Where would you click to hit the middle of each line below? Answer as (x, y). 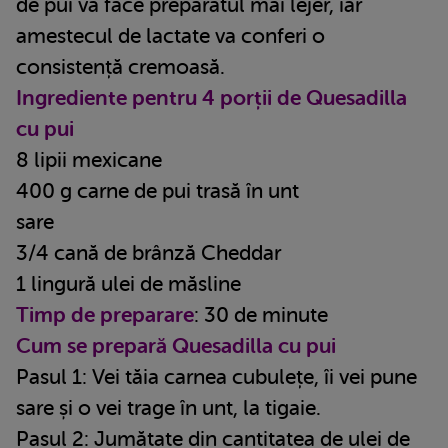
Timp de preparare (105, 315)
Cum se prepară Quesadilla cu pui (176, 346)
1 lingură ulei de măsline (128, 284)
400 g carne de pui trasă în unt (157, 191)
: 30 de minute (261, 315)
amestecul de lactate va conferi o (170, 36)
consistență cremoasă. (120, 67)
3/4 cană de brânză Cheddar (148, 253)
